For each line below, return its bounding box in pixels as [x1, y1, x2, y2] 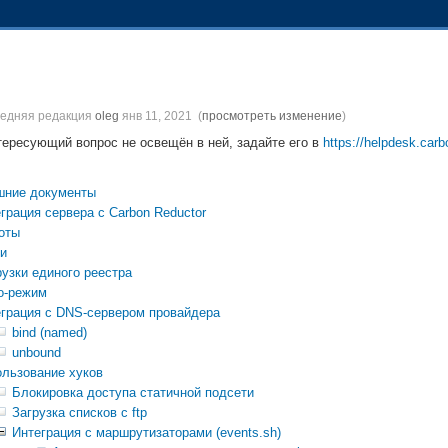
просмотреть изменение [202, 108, 342, 123]
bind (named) [12, 325, 87, 341]
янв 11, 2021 [119, 108, 195, 123]
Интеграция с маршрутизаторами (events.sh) [12, 425, 281, 441]
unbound [12, 345, 61, 361]
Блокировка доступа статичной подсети [12, 385, 254, 401]
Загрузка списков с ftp [12, 405, 147, 421]
